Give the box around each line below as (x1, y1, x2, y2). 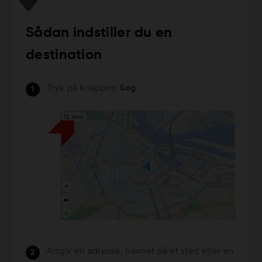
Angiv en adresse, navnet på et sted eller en (47, 243, 235, 257)
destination (26, 47, 102, 62)
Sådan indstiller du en (26, 25, 173, 40)
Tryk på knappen (47, 80, 119, 94)
